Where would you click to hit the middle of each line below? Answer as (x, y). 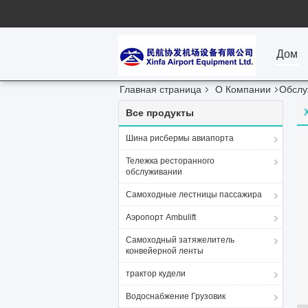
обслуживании (154, 172)
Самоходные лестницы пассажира (194, 195)
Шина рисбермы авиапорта (180, 138)
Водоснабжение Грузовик (176, 296)
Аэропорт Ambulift (161, 217)
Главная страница (161, 89)
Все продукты (160, 113)
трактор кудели (156, 274)
